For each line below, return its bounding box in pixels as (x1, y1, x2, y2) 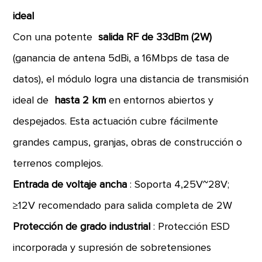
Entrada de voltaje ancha (13, 180, 130, 190)
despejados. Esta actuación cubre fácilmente (13, 116, 219, 127)
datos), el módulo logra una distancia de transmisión (13, 74, 249, 85)
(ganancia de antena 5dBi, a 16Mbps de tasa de (13, 53, 230, 64)
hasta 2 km (54, 95, 109, 106)
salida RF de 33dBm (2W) (98, 32, 212, 43)
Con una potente (13, 32, 99, 43)
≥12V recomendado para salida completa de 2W (13, 201, 233, 211)
